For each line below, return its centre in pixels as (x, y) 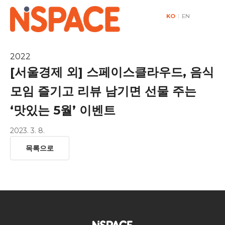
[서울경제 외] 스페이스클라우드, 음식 (112, 72)
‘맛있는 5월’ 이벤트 (63, 110)
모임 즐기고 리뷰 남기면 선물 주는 (103, 91)
